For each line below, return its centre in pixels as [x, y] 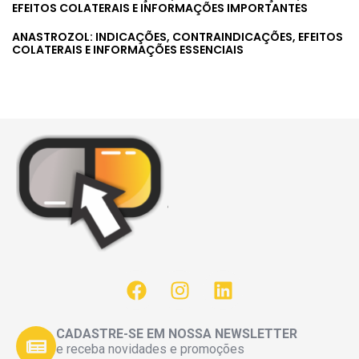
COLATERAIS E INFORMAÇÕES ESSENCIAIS [128, 49]
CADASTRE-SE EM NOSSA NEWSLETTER [177, 334]
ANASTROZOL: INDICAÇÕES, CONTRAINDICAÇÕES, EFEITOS [177, 36]
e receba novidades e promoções [150, 349]
